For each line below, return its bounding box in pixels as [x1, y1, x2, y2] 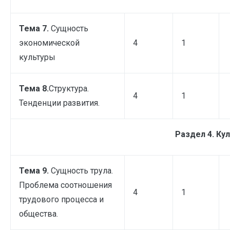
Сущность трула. [51, 165, 113, 176]
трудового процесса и [19, 194, 104, 204]
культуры [19, 52, 55, 62]
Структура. [49, 83, 89, 93]
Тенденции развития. [19, 98, 100, 108]
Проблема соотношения [19, 180, 112, 190]
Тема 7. [19, 23, 51, 33]
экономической [19, 37, 80, 48]
